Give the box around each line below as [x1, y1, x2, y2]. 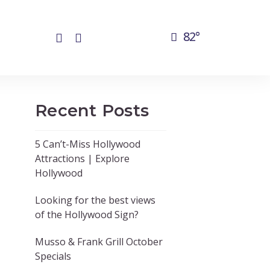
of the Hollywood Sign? [35, 207, 139, 221]
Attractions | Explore [35, 152, 130, 166]
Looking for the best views [35, 193, 156, 207]
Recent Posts [35, 101, 149, 121]
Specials [35, 249, 72, 263]
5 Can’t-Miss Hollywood [35, 137, 141, 151]
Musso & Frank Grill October [35, 234, 163, 248]
